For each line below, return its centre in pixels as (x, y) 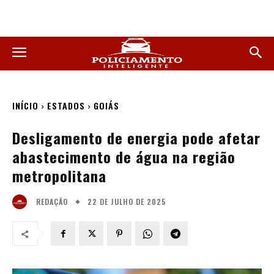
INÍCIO (25, 106)
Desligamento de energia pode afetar (136, 138)
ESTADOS (66, 106)
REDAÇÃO (52, 202)
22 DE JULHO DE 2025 (127, 201)
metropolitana (59, 176)
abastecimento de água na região (124, 157)
